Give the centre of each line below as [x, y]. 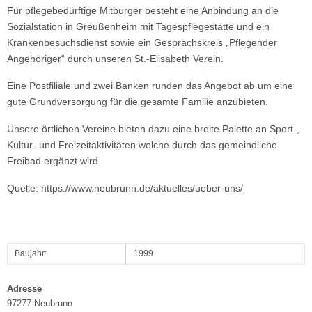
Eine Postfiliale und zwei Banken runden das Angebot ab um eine [150, 86]
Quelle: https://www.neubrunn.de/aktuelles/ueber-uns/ [125, 188]
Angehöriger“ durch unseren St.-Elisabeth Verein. [115, 58]
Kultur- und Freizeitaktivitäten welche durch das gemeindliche [142, 145]
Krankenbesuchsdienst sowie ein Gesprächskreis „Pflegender [142, 42]
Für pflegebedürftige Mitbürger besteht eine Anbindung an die [143, 10]
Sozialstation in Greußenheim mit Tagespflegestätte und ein [138, 26]
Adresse [24, 289]
